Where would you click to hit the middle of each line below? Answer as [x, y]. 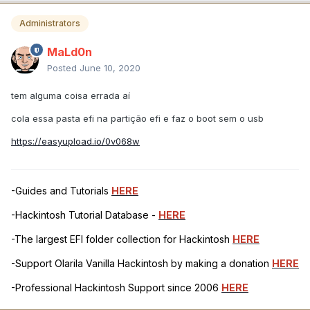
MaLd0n [70, 52]
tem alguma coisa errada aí [71, 96]
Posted [63, 68]
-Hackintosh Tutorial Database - [85, 215]
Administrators [50, 24]
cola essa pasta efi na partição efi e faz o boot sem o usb [137, 119]
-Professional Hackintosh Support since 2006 [116, 288]
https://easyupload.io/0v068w [75, 142]
